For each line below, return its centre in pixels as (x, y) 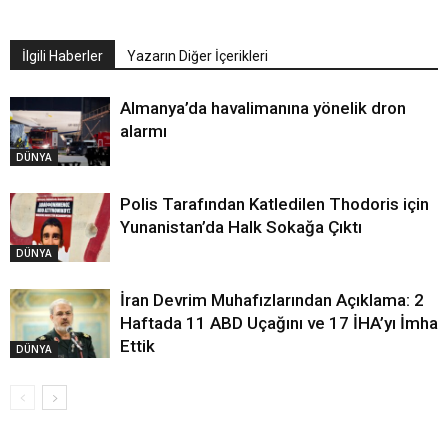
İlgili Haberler (62, 56)
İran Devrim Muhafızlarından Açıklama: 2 (272, 300)
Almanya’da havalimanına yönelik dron (263, 108)
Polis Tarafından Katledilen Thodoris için (274, 204)
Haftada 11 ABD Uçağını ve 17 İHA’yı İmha (279, 323)
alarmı (143, 131)
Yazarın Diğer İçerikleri (197, 56)
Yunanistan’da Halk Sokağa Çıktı (241, 227)
